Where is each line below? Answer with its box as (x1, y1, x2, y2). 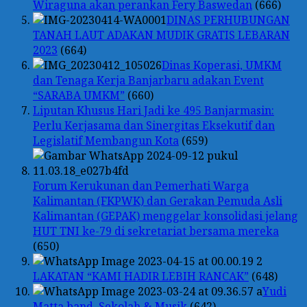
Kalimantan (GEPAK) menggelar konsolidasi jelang (33, 208, 298, 223)
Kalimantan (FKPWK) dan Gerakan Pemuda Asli (33, 193, 282, 208)
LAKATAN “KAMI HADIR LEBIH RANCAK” (33, 268, 249, 284)
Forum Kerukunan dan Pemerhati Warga (33, 177, 249, 193)
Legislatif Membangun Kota (33, 132, 179, 148)
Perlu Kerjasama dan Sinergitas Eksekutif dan (33, 117, 275, 133)
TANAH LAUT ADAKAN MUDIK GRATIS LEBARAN (33, 27, 290, 42)
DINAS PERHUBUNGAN (167, 12, 290, 27)
